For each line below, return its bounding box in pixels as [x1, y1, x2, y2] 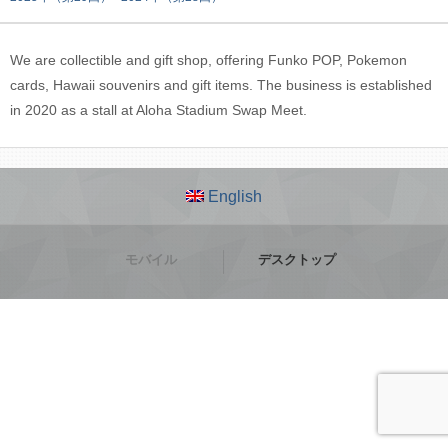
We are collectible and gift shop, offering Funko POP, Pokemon [10, 52, 407, 68]
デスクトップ [257, 253, 336, 267]
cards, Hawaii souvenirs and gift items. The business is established [10, 77, 432, 93]
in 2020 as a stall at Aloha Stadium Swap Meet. [10, 102, 307, 118]
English [204, 188, 262, 205]
